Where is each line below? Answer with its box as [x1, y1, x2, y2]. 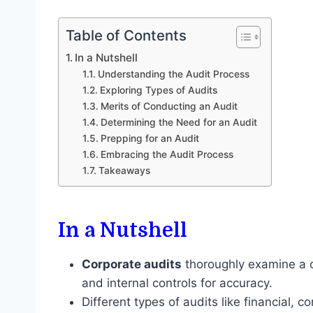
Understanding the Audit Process [97, 68, 249, 80]
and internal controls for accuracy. [82, 276, 272, 291]
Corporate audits [82, 257, 182, 272]
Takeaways [98, 165, 150, 177]
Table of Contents [66, 27, 187, 45]
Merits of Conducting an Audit [100, 101, 238, 112]
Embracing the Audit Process [100, 149, 233, 161]
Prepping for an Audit [100, 133, 199, 145]
